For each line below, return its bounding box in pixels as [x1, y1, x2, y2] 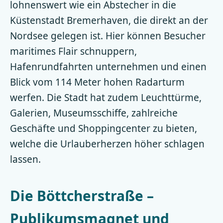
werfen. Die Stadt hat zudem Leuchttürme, [10, 91, 202, 104]
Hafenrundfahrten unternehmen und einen [10, 60, 207, 73]
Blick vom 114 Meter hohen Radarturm [10, 76, 185, 89]
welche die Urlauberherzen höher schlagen [10, 137, 205, 150]
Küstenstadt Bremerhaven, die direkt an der [10, 14, 208, 27]
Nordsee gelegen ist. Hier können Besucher [10, 29, 206, 42]
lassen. [10, 153, 41, 166]
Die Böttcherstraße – [10, 186, 154, 205]
